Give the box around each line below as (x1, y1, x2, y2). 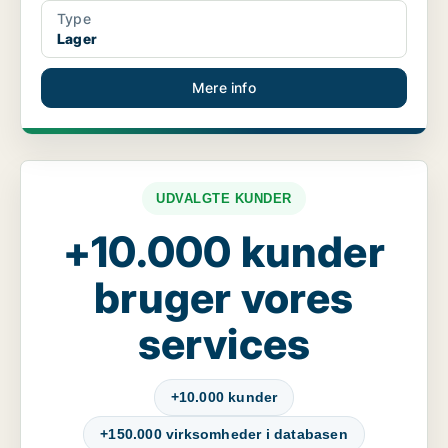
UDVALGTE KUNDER (156, 191, 292, 207)
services (137, 318, 311, 370)
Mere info (192, 79, 256, 97)
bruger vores (94, 272, 354, 324)
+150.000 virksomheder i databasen (100, 426, 348, 443)
